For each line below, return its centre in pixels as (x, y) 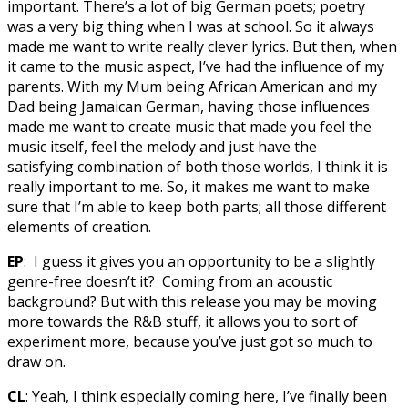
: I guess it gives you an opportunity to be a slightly (199, 262)
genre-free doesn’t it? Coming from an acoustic (170, 282)
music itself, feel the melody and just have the (162, 147)
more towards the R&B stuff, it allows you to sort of (183, 322)
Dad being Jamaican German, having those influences (189, 107)
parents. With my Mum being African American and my (192, 87)
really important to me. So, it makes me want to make (189, 187)
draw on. (36, 362)
